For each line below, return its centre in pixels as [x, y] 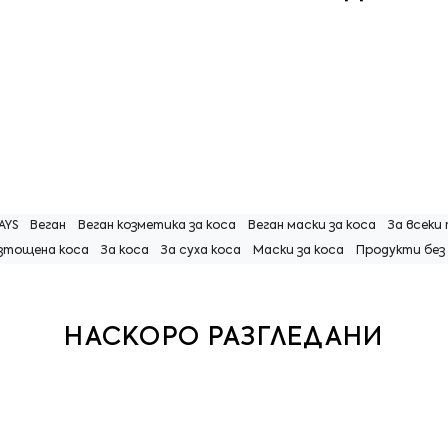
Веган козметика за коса [157, 225]
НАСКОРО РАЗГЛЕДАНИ [224, 338]
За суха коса [201, 250]
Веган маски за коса [312, 225]
